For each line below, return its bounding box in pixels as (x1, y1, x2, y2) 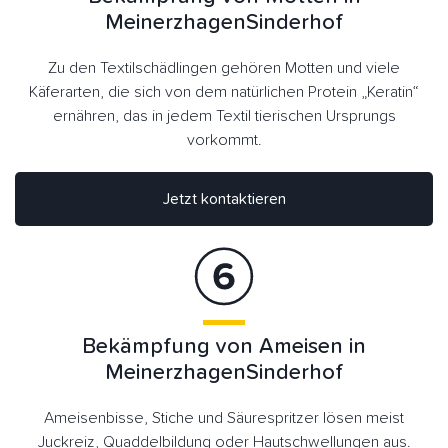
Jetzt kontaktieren (200, 190, 286, 207)
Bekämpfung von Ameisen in (82, 335, 366, 358)
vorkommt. (186, 131, 262, 148)
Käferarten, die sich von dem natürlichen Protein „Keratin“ (29, 83, 419, 100)
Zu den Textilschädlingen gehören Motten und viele (48, 59, 400, 76)
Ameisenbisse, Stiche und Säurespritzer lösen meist (44, 409, 404, 426)
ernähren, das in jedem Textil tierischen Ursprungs (52, 107, 396, 124)
